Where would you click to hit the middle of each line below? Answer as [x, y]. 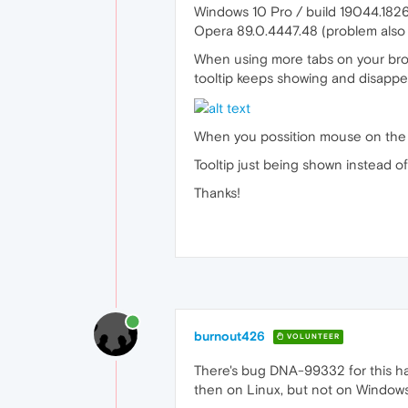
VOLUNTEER [312, 337]
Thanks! [217, 192]
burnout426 [229, 336]
